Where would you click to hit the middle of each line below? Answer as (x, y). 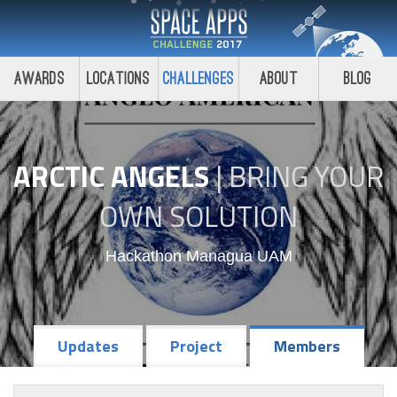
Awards (39, 78)
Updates (88, 346)
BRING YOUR (306, 176)
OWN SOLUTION (198, 216)
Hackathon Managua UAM (198, 256)
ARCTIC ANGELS (114, 176)
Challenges (198, 78)
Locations (118, 78)
